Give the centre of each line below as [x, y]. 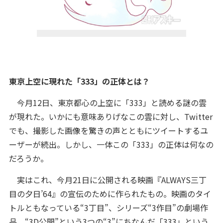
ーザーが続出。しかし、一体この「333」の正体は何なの [111, 144]
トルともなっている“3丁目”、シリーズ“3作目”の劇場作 [108, 208]
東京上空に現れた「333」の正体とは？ [79, 81]
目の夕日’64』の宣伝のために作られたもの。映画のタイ [110, 194]
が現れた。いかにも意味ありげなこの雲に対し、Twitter [111, 116]
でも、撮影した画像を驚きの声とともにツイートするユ [108, 130]
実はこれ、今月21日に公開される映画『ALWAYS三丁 [108, 180]
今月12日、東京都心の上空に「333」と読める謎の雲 [108, 103]
